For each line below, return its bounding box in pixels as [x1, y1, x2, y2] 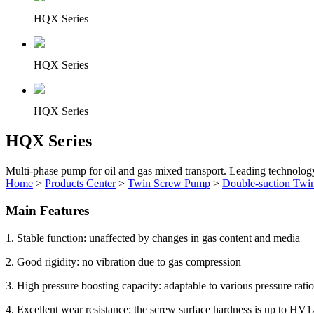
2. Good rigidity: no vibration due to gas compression [6, 255, 241, 268]
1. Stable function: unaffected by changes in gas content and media [6, 231, 300, 244]
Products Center [45, 177, 116, 190]
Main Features [6, 203, 89, 218]
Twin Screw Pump [128, 177, 210, 190]
